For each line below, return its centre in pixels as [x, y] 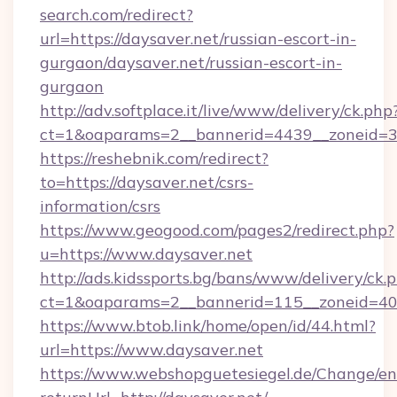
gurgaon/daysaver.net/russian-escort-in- [191, 62]
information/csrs [100, 206]
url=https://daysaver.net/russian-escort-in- [198, 39]
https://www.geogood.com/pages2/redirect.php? [217, 230]
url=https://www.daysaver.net [152, 350]
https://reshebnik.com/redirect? [154, 158]
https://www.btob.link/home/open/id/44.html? [208, 326]
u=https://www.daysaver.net [146, 254]
